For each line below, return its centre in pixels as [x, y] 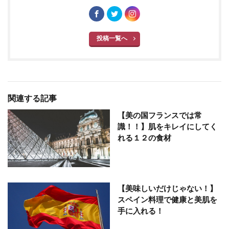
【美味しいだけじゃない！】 [167, 188]
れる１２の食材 [144, 138]
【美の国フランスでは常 [160, 115]
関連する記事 [32, 98]
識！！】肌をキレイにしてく [167, 127]
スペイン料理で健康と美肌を [167, 199]
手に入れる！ [141, 210]
